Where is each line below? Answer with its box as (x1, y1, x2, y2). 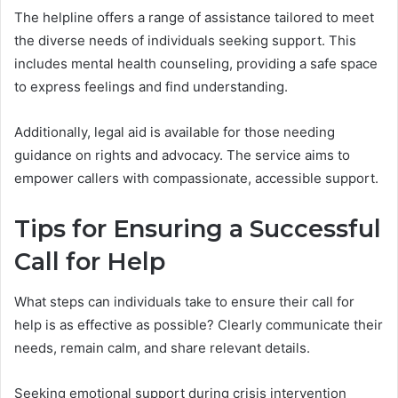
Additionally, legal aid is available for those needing (14, 123, 335, 141)
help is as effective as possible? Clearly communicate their (14, 315, 383, 333)
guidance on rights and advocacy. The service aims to (14, 147, 350, 164)
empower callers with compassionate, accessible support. (14, 170, 378, 187)
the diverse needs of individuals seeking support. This (14, 32, 356, 50)
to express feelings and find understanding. (14, 78, 288, 96)
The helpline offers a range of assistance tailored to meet (14, 9, 374, 27)
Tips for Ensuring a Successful (14, 214, 381, 244)
